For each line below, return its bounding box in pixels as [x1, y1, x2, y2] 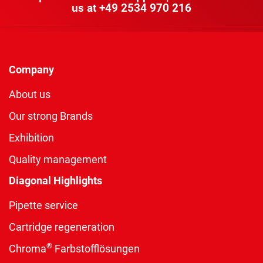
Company [9, 63, 54, 76]
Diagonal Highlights [9, 174, 102, 187]
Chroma [9, 242, 46, 255]
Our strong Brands [9, 109, 93, 122]
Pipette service [9, 198, 78, 211]
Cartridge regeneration [9, 220, 114, 233]
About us [9, 87, 50, 100]
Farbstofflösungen [52, 242, 140, 255]
